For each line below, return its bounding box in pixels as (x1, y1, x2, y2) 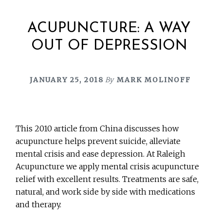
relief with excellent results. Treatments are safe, (16, 174, 199, 184)
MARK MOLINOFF (116, 75, 191, 85)
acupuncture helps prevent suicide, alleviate (16, 136, 181, 146)
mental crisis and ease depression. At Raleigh (16, 149, 186, 159)
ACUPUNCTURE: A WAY (27, 21, 191, 36)
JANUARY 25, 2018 (29, 75, 104, 85)
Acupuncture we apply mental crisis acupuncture (16, 162, 200, 172)
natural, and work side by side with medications (16, 187, 196, 197)
